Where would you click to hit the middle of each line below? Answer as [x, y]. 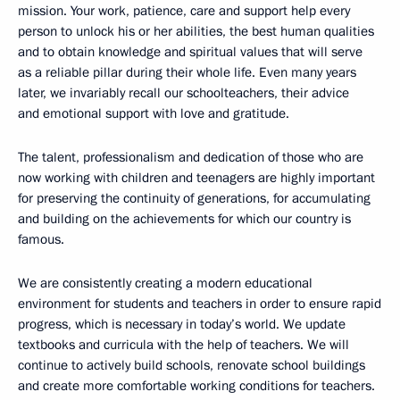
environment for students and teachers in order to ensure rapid [200, 303]
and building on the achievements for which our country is [184, 218]
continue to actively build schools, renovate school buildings [192, 365]
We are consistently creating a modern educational [165, 283]
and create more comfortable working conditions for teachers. [196, 385]
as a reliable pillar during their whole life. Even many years [187, 72]
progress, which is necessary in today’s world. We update [182, 324]
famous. [41, 239]
